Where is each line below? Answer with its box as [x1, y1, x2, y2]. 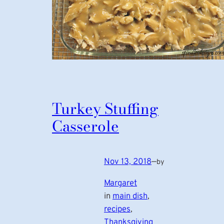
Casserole [52, 115, 119, 138]
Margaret [104, 178, 137, 189]
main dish [112, 191, 147, 202]
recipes [104, 204, 130, 215]
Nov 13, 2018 [104, 156, 151, 167]
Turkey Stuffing [52, 97, 158, 120]
